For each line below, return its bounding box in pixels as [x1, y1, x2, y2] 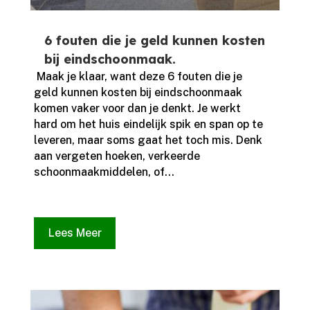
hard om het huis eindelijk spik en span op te [33, 118, 263, 131]
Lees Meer [48, 226, 102, 240]
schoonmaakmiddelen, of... [33, 165, 174, 179]
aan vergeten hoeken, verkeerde [33, 149, 200, 163]
